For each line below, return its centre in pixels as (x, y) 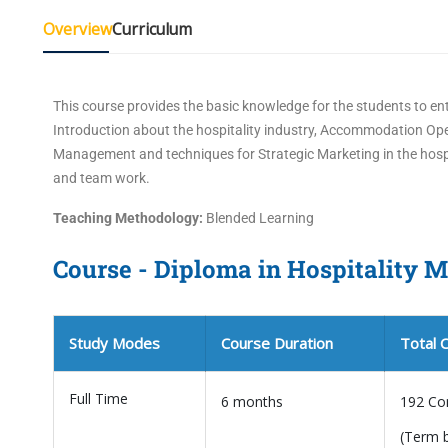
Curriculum (152, 29)
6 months (252, 401)
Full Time (98, 398)
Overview (77, 29)
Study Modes (114, 343)
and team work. (101, 178)
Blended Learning (260, 218)
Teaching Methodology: (129, 218)
